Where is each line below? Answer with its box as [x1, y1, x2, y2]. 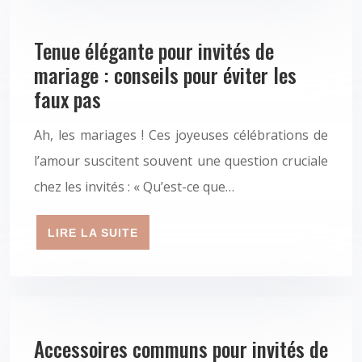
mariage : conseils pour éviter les [34, 60, 297, 90]
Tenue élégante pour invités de [34, 36, 274, 66]
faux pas [34, 84, 101, 115]
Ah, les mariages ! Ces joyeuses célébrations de [34, 125, 328, 144]
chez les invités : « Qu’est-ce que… [34, 177, 234, 196]
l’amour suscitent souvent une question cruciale [34, 151, 328, 170]
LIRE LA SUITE [48, 225, 138, 239]
